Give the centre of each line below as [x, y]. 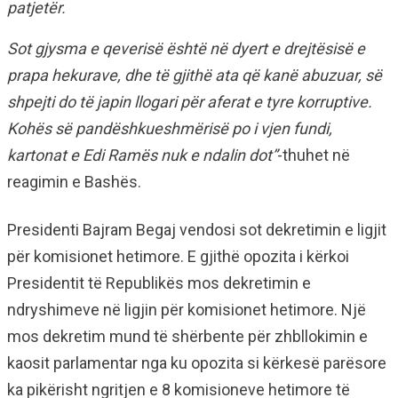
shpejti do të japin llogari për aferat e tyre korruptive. [190, 102]
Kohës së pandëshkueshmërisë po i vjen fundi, [170, 128]
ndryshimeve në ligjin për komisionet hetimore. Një [187, 310]
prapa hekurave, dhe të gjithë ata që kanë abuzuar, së [195, 75]
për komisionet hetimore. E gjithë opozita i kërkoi [178, 256]
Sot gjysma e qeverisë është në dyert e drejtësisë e [186, 48]
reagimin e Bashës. [74, 182]
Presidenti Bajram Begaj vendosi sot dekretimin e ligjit [197, 230]
